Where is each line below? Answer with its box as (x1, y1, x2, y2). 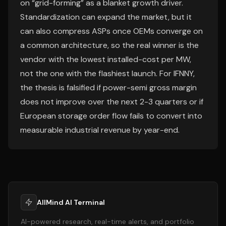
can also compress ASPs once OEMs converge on (20, 26, 203, 36)
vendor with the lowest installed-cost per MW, (20, 54, 191, 65)
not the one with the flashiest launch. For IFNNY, (20, 68, 195, 79)
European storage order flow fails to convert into (20, 110, 202, 121)
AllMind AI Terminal (37, 198, 105, 207)
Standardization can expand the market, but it (20, 12, 192, 22)
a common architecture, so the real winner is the (20, 40, 199, 50)
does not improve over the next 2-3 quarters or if (20, 96, 203, 107)
